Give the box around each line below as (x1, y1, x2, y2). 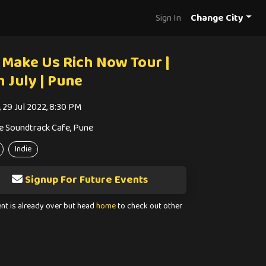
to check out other (116, 199, 182, 214)
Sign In (156, 9, 182, 27)
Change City (191, 9, 244, 27)
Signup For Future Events (25, 170, 148, 189)
